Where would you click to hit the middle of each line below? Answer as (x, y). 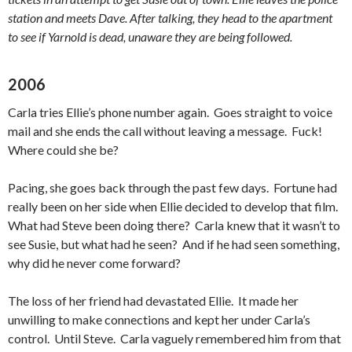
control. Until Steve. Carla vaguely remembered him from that (174, 338)
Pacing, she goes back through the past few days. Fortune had (172, 187)
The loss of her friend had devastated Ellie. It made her (153, 301)
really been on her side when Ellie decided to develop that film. (174, 206)
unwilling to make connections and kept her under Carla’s (159, 319)
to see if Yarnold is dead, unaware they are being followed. (150, 37)
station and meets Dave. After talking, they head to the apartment (170, 18)
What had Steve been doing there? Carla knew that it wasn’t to (174, 225)
